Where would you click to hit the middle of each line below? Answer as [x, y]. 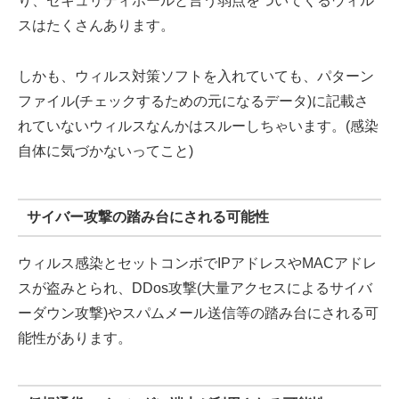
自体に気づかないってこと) [106, 151]
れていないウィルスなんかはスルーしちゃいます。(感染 [198, 126]
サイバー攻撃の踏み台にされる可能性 [147, 217]
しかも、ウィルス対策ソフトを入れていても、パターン [196, 77]
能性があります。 [75, 338]
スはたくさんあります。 [96, 26]
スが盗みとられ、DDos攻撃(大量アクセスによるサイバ [195, 288]
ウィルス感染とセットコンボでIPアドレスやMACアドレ [197, 263]
